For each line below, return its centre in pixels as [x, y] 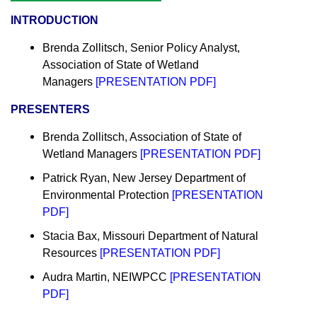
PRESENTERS [50, 110]
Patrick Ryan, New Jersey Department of [144, 178]
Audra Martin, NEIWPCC [105, 277]
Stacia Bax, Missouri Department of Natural [150, 236]
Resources [71, 253]
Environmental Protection [107, 195]
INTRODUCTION [54, 21]
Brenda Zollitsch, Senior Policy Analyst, [141, 48]
